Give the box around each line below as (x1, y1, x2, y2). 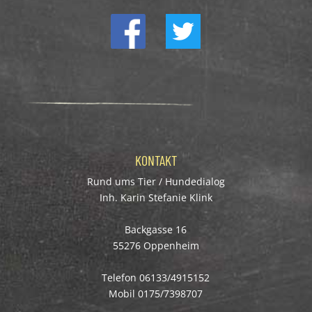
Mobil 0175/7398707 (109, 286, 203, 300)
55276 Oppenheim (112, 238, 199, 252)
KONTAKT (134, 151, 177, 169)
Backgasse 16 (125, 222, 187, 236)
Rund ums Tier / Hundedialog (86, 174, 225, 188)
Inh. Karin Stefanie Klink (99, 190, 212, 204)
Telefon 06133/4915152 (102, 270, 210, 284)
